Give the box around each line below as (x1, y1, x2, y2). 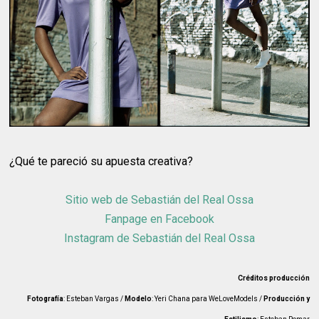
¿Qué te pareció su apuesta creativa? (9, 154, 194, 168)
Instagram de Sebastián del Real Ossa (63, 231, 255, 245)
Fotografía (26, 294, 63, 303)
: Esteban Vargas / (63, 294, 125, 303)
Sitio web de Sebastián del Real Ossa (65, 192, 253, 206)
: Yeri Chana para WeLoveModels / (151, 294, 263, 303)
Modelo (124, 294, 152, 303)
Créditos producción (237, 273, 310, 282)
